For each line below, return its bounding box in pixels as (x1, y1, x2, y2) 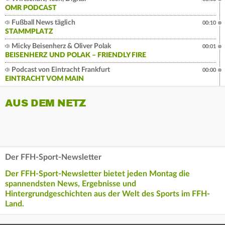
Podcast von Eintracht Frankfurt (10, 66, 110, 73)
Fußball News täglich (10, 19, 75, 26)
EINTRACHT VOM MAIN (5, 75, 84, 82)
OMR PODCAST (5, 4, 57, 12)
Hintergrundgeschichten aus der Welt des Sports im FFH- (5, 189, 210, 198)
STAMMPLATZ (5, 28, 53, 35)
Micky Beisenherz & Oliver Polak (10, 42, 111, 50)
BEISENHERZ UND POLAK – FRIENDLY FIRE (5, 51, 146, 59)
